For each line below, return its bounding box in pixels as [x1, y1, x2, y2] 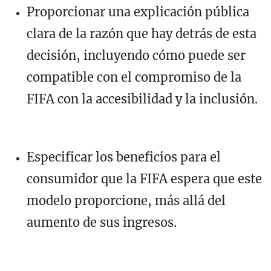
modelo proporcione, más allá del [27, 192, 226, 208]
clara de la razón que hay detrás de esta [27, 25, 256, 41]
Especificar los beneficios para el [27, 149, 221, 165]
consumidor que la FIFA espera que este [27, 171, 262, 186]
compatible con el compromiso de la [27, 69, 241, 85]
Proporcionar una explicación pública [27, 4, 249, 19]
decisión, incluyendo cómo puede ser [27, 47, 246, 63]
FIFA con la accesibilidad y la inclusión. [27, 91, 258, 106]
